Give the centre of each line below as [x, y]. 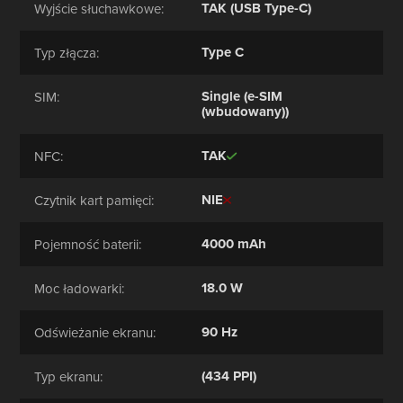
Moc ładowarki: [80, 288]
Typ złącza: [67, 53]
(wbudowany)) [245, 112]
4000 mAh [234, 244]
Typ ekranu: [69, 376]
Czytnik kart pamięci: [94, 200]
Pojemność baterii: [88, 244]
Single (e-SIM [242, 96]
